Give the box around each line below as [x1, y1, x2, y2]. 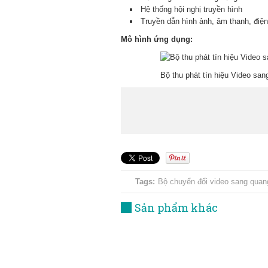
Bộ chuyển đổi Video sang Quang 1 [121, 249, 252, 258]
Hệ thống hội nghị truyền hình [141, 5, 242, 14]
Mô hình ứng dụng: [121, 35, 193, 44]
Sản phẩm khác [135, 200, 218, 215]
